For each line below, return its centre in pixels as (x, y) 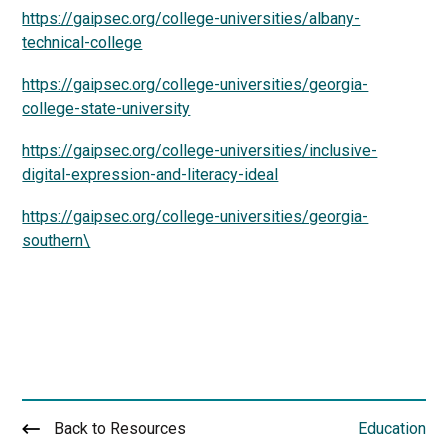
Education (391, 428)
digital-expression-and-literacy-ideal (150, 174)
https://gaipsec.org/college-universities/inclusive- (200, 150)
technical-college (82, 42)
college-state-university (106, 108)
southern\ (56, 240)
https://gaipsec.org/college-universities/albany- (191, 18)
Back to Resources (120, 428)
